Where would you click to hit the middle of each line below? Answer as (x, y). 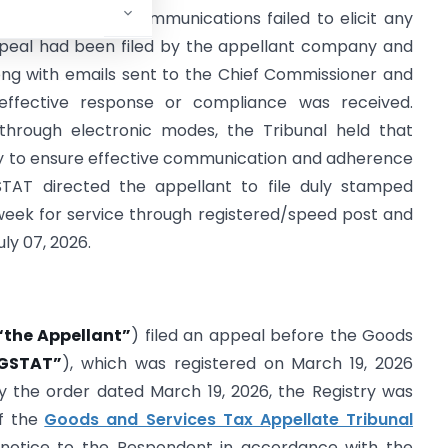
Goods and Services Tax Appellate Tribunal (229, 420)
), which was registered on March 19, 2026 (238, 364)
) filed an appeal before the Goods (272, 336)
